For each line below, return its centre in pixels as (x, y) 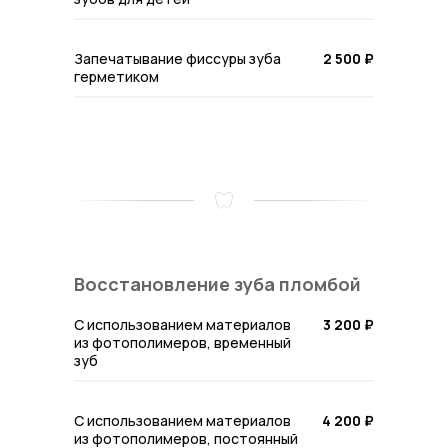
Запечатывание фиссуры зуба (177, 58)
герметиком (116, 76)
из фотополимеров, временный (182, 342)
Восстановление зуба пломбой (217, 284)
